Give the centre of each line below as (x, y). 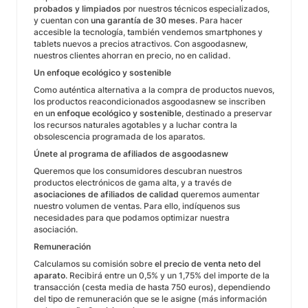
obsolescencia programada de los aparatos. (119, 136)
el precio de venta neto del (208, 264)
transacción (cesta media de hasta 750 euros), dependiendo (152, 287)
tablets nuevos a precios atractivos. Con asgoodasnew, (141, 44)
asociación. (56, 229)
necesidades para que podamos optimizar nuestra (132, 218)
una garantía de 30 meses (143, 20)
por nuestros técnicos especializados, (195, 9)
